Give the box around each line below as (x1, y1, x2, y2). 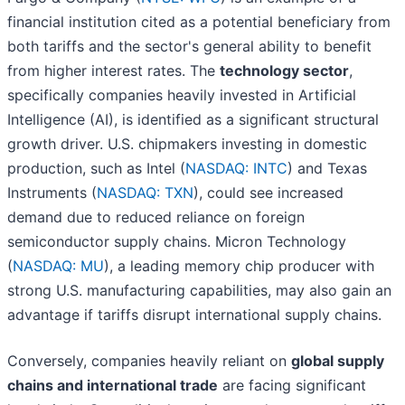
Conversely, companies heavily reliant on (7, 352, 291, 371)
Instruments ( (7, 184, 97, 202)
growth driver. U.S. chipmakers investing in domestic (7, 135, 367, 154)
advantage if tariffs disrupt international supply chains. (7, 306, 381, 325)
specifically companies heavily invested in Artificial (7, 86, 356, 105)
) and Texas (287, 159, 367, 178)
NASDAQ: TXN (97, 184, 193, 202)
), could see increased (193, 184, 344, 202)
